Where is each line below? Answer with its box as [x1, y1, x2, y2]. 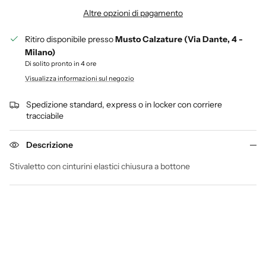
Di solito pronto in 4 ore [25, 59, 96, 68]
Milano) [25, 47, 55, 58]
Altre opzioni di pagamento [83, 8, 183, 19]
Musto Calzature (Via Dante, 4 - [115, 34, 243, 45]
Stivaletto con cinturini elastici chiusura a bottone [9, 161, 190, 172]
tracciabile [26, 110, 64, 122]
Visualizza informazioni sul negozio [25, 74, 134, 83]
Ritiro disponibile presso [25, 34, 115, 45]
